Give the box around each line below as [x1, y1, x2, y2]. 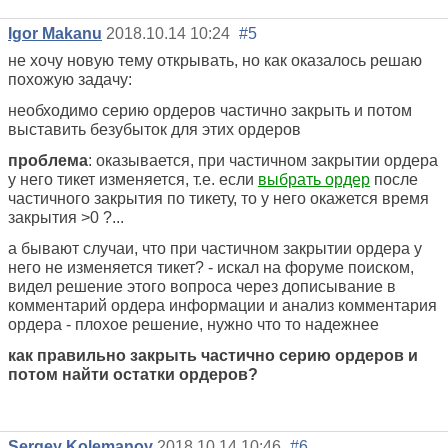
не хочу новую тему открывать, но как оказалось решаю [8, 52, 422, 70]
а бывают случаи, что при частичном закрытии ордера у [8, 240, 422, 258]
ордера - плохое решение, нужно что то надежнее [8, 316, 379, 334]
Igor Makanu [8, 25, 102, 43]
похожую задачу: [8, 71, 132, 89]
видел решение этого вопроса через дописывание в [8, 278, 396, 296]
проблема [8, 152, 88, 170]
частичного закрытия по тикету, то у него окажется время [8, 190, 429, 208]
